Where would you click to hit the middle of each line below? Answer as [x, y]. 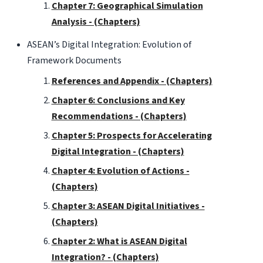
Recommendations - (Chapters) [119, 116]
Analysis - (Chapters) [96, 21]
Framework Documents [74, 60]
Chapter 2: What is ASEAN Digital [119, 241]
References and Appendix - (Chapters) [132, 81]
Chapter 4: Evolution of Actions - [120, 171]
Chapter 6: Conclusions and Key [118, 100]
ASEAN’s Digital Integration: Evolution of [109, 44]
